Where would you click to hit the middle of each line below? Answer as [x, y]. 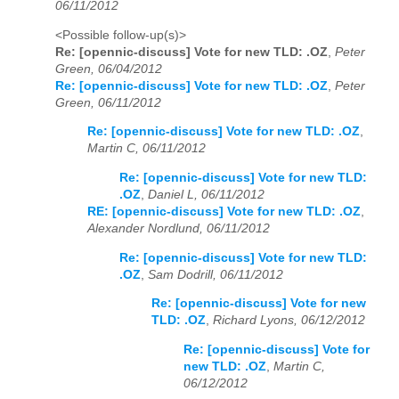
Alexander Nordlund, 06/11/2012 [179, 228]
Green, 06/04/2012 [109, 69]
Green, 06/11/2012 [108, 102]
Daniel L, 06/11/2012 [206, 194]
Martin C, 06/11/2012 [147, 149]
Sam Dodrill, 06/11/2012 [216, 274]
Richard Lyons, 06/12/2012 [289, 321]
